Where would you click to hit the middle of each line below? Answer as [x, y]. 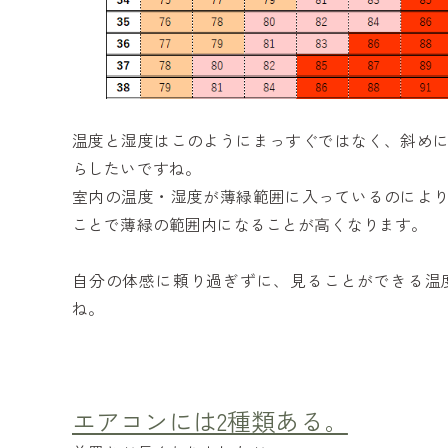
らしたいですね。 [137, 168]
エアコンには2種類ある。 [210, 420]
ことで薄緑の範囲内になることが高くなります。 [250, 224]
